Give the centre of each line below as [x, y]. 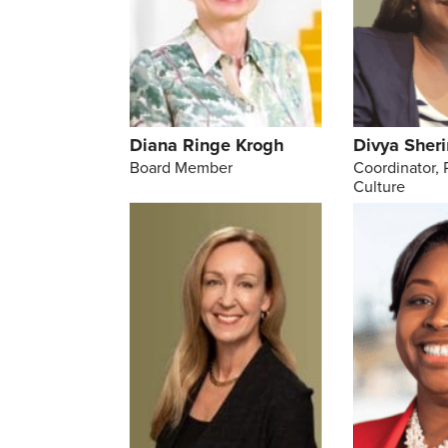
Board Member [181, 168]
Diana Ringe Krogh [206, 145]
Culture [379, 187]
